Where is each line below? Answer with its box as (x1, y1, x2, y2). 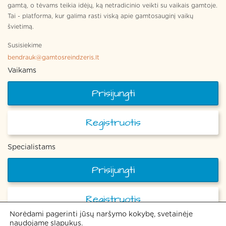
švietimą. (8, 24, 34, 30)
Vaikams (8, 67, 36, 75)
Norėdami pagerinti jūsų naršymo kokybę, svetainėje (10, 211, 193, 218)
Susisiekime (8, 42, 42, 49)
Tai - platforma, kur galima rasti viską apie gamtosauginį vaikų (8, 13, 193, 20)
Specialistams (8, 144, 55, 151)
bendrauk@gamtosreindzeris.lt (8, 54, 99, 61)
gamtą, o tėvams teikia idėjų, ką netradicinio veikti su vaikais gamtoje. (8, 3, 217, 9)
